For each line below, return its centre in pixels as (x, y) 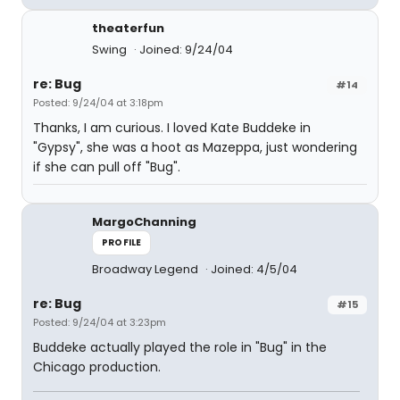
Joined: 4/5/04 (254, 269)
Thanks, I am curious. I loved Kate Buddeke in (172, 127)
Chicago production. (97, 367)
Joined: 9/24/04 (186, 49)
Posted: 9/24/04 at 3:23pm (100, 322)
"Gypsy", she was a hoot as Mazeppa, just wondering (195, 147)
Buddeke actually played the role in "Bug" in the (180, 347)
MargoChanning (144, 221)
